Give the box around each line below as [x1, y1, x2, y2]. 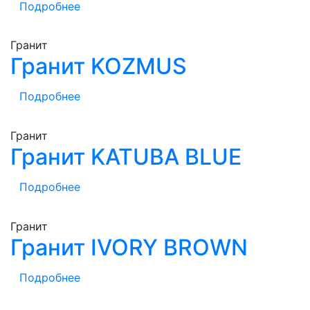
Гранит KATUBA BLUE [10, 143, 241, 170]
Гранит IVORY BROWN [10, 233, 248, 261]
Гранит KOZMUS [10, 53, 187, 80]
